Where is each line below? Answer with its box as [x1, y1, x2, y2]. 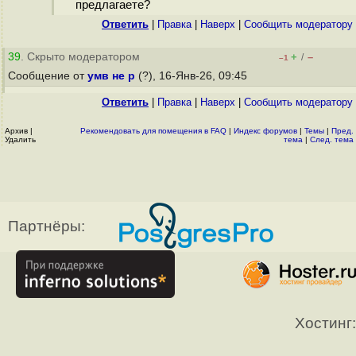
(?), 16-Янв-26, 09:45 [135, 70, 250, 82]
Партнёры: [8, 218, 85, 234]
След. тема [310, 135, 354, 144]
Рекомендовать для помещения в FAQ [80, 126, 226, 135]
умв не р [87, 70, 135, 82]
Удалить [5, 135, 36, 144]
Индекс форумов [234, 126, 297, 135]
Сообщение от [8, 70, 87, 82]
